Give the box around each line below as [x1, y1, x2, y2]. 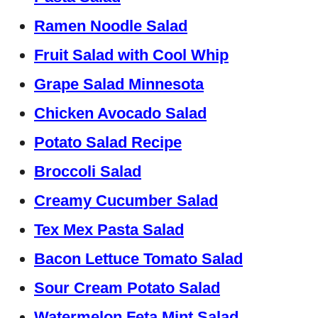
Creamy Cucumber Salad [34, 192, 218, 210]
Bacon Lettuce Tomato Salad [34, 250, 243, 268]
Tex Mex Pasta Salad [34, 221, 184, 239]
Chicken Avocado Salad [34, 104, 207, 123]
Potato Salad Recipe [34, 133, 182, 152]
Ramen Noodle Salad [34, 17, 187, 35]
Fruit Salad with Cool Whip [34, 46, 229, 65]
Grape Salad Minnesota [34, 75, 204, 94]
